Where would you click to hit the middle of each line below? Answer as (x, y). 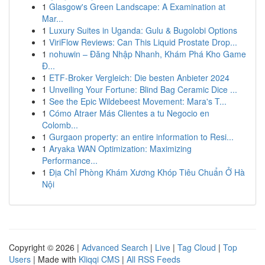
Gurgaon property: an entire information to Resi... (141, 137)
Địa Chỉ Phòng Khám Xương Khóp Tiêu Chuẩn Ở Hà (147, 172)
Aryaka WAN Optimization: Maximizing (120, 148)
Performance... (70, 160)
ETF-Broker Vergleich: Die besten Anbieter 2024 (139, 77)
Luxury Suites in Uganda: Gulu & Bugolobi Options (143, 30)
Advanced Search (115, 247)
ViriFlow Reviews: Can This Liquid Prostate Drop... (143, 42)
